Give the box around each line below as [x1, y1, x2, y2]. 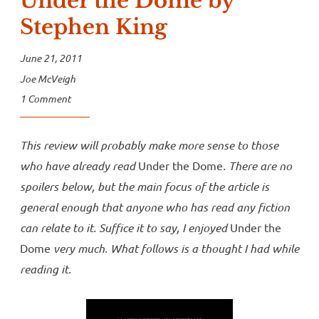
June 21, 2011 [20, 51, 82, 66]
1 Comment [20, 92, 70, 106]
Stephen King [20, 14, 167, 41]
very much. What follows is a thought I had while [51, 241, 299, 256]
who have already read [20, 158, 135, 174]
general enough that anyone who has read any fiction [20, 199, 290, 215]
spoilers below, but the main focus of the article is [20, 179, 269, 194]
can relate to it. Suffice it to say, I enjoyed [20, 220, 227, 236]
